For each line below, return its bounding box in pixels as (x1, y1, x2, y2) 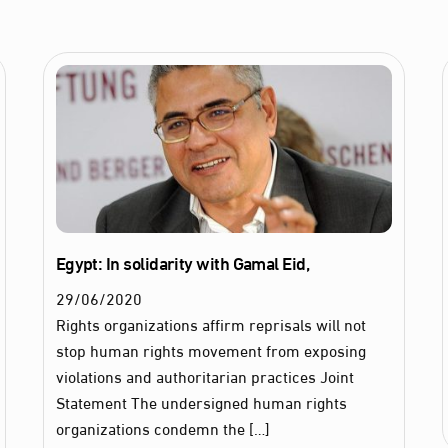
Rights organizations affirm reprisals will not (55, 309, 366, 339)
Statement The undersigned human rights (55, 387, 347, 417)
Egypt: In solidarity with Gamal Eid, (55, 245, 310, 280)
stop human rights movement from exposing (55, 335, 366, 365)
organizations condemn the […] (55, 413, 270, 443)
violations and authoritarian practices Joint (55, 361, 354, 391)
